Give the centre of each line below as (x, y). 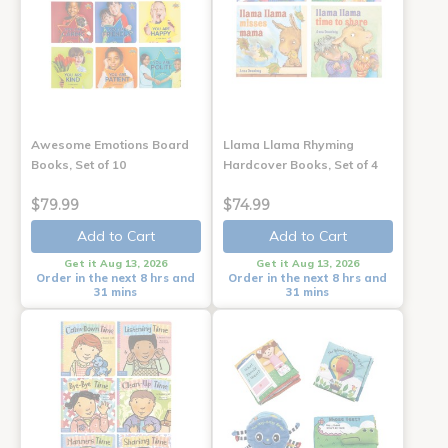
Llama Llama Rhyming (288, 145)
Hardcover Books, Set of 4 (300, 165)
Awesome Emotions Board (110, 145)
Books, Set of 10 (78, 165)
